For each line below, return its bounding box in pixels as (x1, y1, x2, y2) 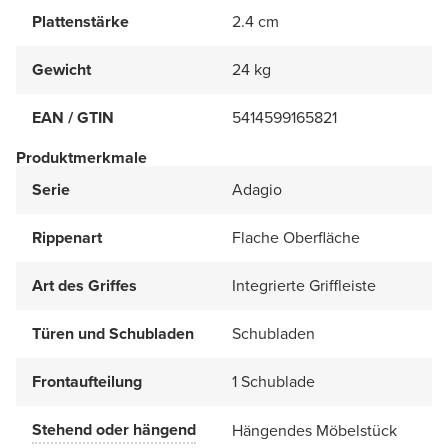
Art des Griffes (32, 273, 137, 297)
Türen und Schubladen (32, 321, 194, 345)
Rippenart (32, 225, 102, 249)
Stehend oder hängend (32, 417, 196, 441)
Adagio (232, 177, 282, 201)
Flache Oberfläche (232, 225, 360, 249)
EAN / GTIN (32, 105, 114, 129)
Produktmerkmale (16, 145, 147, 169)
